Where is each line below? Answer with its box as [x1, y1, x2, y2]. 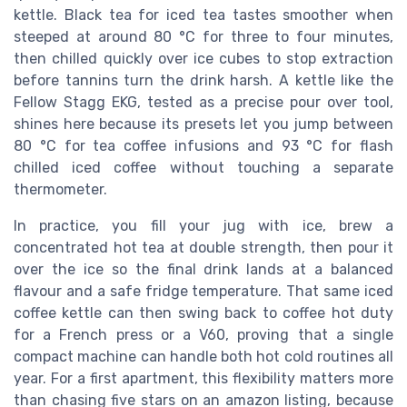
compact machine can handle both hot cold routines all [14, 348, 393, 366]
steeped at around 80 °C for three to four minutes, [14, 28, 393, 46]
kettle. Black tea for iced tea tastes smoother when [14, 6, 393, 25]
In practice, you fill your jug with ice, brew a [14, 217, 393, 235]
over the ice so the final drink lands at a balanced [14, 261, 393, 279]
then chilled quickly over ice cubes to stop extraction [14, 50, 393, 68]
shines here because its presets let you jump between [14, 115, 393, 134]
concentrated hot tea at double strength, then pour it [14, 239, 393, 257]
